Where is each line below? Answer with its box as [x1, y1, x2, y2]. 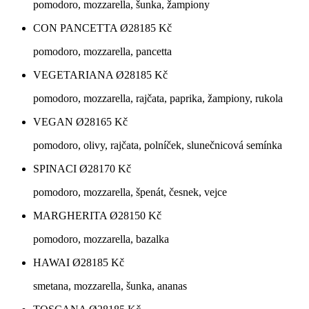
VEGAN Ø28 [33, 116, 95, 128]
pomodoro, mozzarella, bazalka [33, 233, 169, 246]
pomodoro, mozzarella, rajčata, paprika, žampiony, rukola [33, 92, 283, 105]
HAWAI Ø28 [33, 257, 92, 269]
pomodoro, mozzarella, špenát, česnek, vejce [33, 186, 227, 199]
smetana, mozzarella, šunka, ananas [33, 280, 187, 292]
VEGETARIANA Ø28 [33, 69, 135, 81]
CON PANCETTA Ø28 [33, 22, 139, 34]
